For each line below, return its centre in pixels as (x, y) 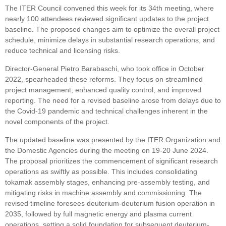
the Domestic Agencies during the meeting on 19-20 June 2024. (107, 151)
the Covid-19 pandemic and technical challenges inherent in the (106, 111)
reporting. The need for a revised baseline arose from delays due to (113, 101)
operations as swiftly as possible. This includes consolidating (101, 172)
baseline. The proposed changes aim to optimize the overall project (112, 30)
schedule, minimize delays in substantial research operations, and (110, 40)
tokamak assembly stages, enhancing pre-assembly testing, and (107, 182)
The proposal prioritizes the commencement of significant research (111, 161)
